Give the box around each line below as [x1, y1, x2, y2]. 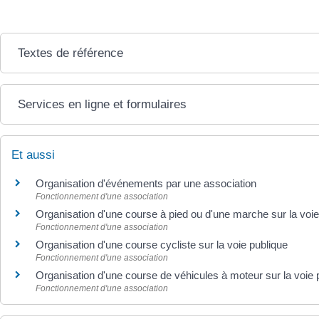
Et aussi [11, 147, 55, 162]
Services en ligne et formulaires [18, 97, 187, 111]
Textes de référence [18, 46, 124, 60]
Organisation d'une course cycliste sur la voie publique [36, 238, 288, 251]
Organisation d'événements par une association [36, 177, 256, 189]
